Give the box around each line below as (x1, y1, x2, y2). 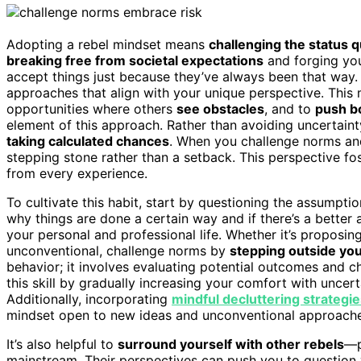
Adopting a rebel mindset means (6, 35, 209, 52)
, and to (264, 100, 315, 117)
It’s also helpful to (6, 335, 118, 352)
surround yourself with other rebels (118, 335, 344, 352)
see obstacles (176, 100, 264, 117)
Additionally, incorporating (6, 290, 172, 307)
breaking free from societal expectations (6, 52, 263, 68)
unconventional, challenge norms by (6, 242, 230, 259)
